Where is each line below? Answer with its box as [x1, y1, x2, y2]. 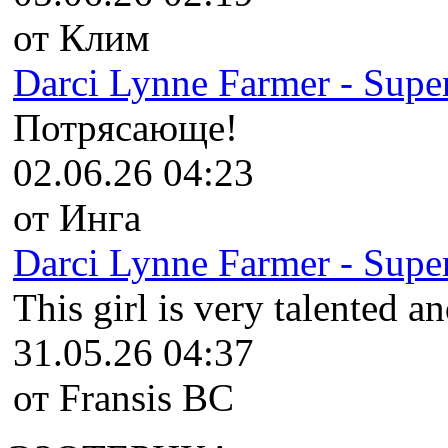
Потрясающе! [13, 105, 238, 149]
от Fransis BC [13, 375, 234, 419]
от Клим [13, 15, 150, 59]
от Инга [13, 195, 141, 239]
